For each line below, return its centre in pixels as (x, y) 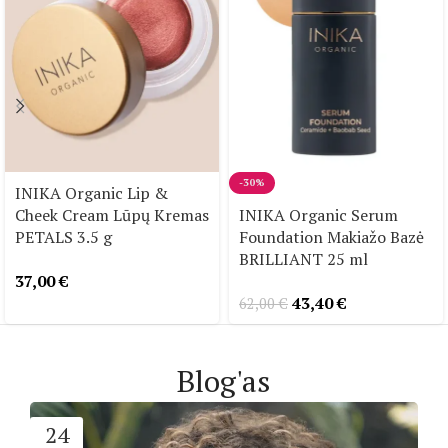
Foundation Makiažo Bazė (331, 237)
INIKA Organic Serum (318, 215)
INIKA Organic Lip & (91, 193)
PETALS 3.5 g (63, 237)
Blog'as (224, 380)
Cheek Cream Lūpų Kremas (112, 215)
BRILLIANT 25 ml (303, 259)
